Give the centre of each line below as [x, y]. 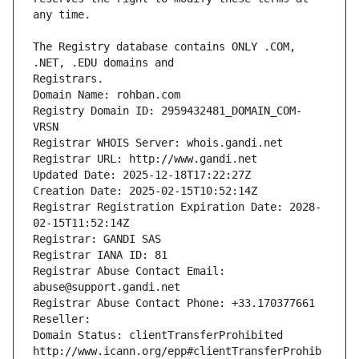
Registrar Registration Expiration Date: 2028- [177, 207]
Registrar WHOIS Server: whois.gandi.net [158, 143]
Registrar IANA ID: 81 [100, 255]
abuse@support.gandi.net [107, 287]
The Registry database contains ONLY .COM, [164, 47]
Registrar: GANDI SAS [97, 239]
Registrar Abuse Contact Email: [129, 271]
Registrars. [68, 79]
